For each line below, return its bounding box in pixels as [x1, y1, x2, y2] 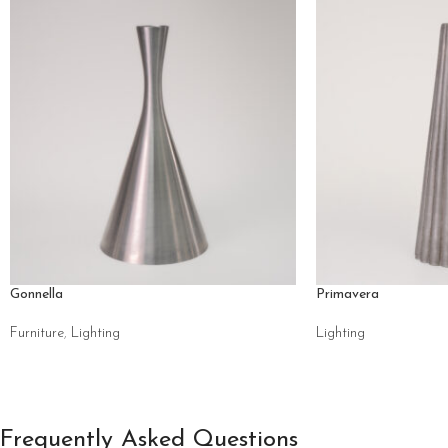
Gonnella [10, 287, 63, 302]
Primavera [315, 287, 379, 302]
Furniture [10, 326, 64, 341]
